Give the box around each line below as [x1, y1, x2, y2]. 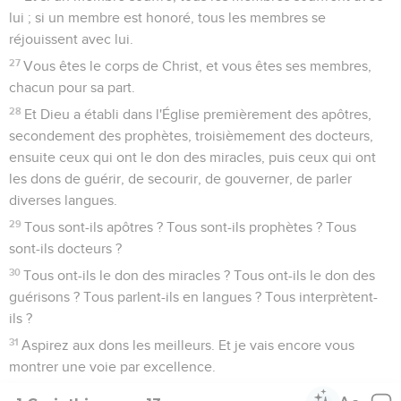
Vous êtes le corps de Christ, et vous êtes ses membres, [23, 58, 372, 73]
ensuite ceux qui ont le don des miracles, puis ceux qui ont [9, 149, 376, 165]
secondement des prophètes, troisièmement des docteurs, [9, 128, 373, 143]
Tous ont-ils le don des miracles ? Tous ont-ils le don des [23, 268, 376, 283]
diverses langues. [9, 192, 117, 208]
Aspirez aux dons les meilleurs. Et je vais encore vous [21, 337, 355, 353]
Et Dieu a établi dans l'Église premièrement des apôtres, [24, 107, 372, 122]
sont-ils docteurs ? [9, 241, 122, 256]
